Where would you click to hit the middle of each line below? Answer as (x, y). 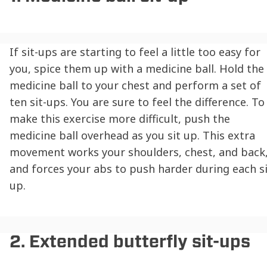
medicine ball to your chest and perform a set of (135, 86)
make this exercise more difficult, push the (120, 119)
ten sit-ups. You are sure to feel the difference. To (137, 102)
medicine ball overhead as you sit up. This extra (132, 136)
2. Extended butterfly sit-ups (130, 242)
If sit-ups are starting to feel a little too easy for (135, 52)
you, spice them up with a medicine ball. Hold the (137, 69)
